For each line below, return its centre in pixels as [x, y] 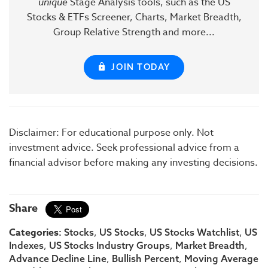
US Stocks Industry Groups [109, 245]
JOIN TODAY [141, 67]
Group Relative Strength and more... [134, 32]
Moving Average [221, 258]
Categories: [36, 232]
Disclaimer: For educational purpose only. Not [111, 133]
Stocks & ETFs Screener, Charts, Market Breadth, [134, 17]
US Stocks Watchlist [194, 232]
